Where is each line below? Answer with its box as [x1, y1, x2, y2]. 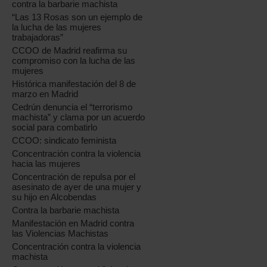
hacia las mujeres [12, 159, 81, 169]
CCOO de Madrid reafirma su [12, 45, 128, 55]
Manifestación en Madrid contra [12, 218, 135, 228]
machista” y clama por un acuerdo [12, 112, 145, 122]
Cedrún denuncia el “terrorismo [12, 102, 133, 112]
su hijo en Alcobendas [12, 192, 97, 202]
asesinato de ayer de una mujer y [12, 182, 142, 192]
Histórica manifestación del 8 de [12, 79, 136, 89]
